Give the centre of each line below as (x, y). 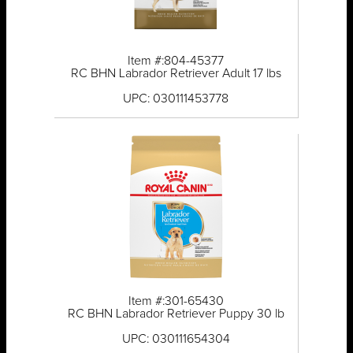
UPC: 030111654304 (176, 339)
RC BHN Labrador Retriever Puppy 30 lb (176, 314)
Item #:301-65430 (176, 301)
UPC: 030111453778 (176, 99)
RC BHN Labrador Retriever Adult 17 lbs (176, 74)
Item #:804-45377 (176, 61)
